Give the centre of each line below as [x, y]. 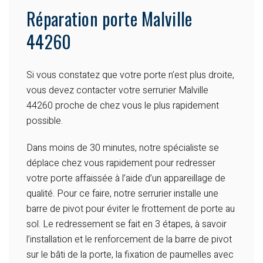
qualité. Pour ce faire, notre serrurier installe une [122, 194]
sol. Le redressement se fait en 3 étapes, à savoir [127, 225]
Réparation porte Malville [109, 19]
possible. [45, 121]
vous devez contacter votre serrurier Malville [117, 91]
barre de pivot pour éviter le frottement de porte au [131, 209]
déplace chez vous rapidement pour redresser [121, 163]
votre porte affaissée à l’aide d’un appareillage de [126, 179]
